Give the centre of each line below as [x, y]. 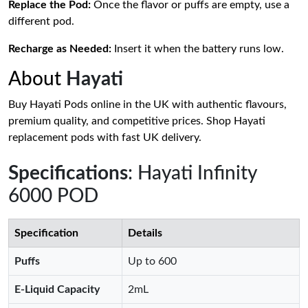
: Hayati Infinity [192, 173]
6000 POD [53, 196]
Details [145, 233]
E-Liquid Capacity [57, 289]
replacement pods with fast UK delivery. [105, 137]
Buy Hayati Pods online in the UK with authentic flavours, [147, 104]
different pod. [41, 21]
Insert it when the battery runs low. [198, 49]
